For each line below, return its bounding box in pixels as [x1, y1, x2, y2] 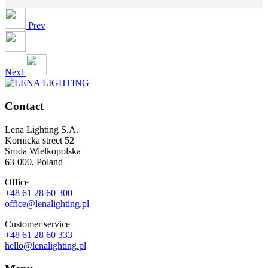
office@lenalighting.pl [5, 198, 89, 209]
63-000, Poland [5, 156, 63, 167]
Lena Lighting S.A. [5, 124, 78, 135]
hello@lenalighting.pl [5, 240, 86, 251]
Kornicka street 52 [5, 135, 74, 145]
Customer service [5, 218, 70, 229]
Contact [5, 100, 44, 113]
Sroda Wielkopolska [5, 145, 81, 156]
